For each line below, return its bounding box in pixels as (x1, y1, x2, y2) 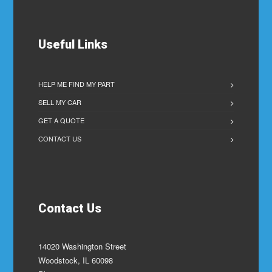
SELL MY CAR (38, 97, 82, 107)
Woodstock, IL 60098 (38, 254, 114, 267)
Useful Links (38, 37, 108, 52)
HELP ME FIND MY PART (38, 79, 115, 89)
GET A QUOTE (38, 115, 85, 126)
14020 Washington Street (38, 240, 127, 253)
